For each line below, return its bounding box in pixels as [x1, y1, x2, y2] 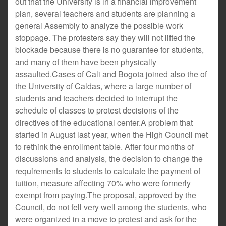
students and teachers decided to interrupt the [15, 92, 178, 104]
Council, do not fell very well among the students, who [15, 201, 207, 213]
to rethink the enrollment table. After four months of [15, 141, 194, 152]
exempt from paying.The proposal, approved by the [15, 189, 196, 201]
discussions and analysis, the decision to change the [15, 153, 203, 164]
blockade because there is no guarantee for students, [15, 44, 204, 55]
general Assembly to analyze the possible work [15, 20, 183, 31]
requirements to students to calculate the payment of [15, 165, 200, 177]
